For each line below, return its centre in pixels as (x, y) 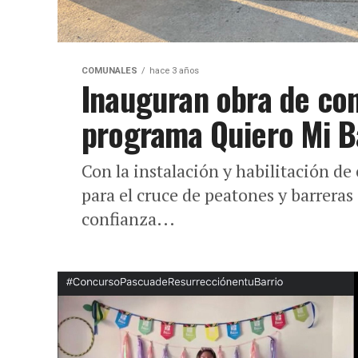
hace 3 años (174, 71)
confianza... (128, 219)
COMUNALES (109, 71)
